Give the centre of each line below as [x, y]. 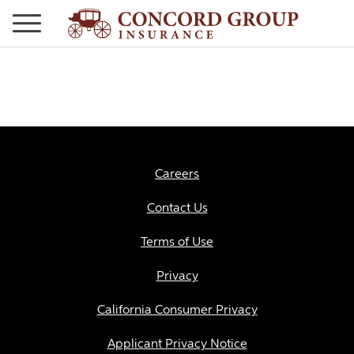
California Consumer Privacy [177, 311]
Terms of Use [177, 243]
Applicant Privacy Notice [177, 345]
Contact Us [177, 209]
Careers [177, 175]
